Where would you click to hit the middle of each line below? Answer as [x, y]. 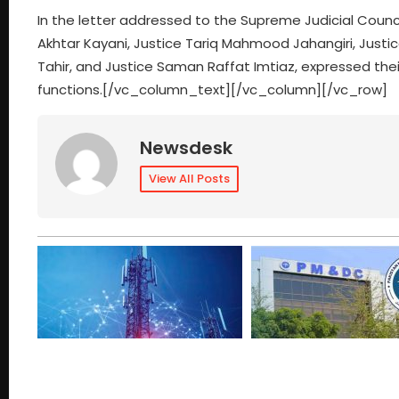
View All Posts [189, 178]
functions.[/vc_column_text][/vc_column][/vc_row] [212, 90]
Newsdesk [186, 147]
